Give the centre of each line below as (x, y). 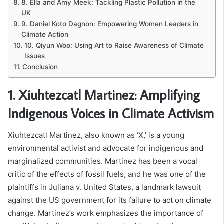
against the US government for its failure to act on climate (110, 200)
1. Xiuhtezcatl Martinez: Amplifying (104, 94)
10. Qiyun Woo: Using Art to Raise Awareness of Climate (114, 45)
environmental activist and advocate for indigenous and (106, 148)
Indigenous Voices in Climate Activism (111, 113)
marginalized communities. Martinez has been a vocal (103, 161)
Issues (34, 56)
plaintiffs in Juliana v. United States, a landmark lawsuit (104, 187)
